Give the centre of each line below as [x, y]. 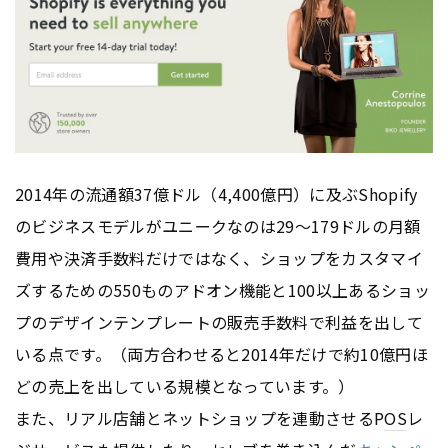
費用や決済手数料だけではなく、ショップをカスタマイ [219, 257]
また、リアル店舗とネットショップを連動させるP [200, 417]
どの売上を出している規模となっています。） [185, 385]
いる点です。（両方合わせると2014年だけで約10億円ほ [221, 353]
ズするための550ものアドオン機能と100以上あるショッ [222, 289]
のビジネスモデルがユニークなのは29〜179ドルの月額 [218, 225]
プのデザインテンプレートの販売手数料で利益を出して [219, 321]
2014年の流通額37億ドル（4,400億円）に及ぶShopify [216, 193]
